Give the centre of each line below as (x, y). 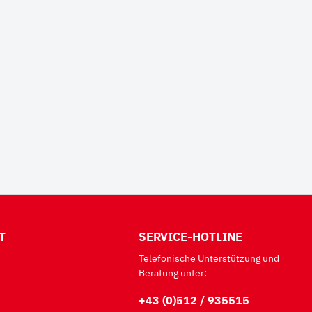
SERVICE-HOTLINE (191, 237)
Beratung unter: (173, 273)
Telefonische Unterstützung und (209, 258)
